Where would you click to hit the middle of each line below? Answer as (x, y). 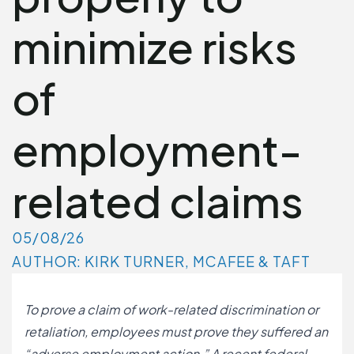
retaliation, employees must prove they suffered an (176, 331)
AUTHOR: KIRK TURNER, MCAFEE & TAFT (161, 261)
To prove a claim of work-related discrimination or (171, 309)
